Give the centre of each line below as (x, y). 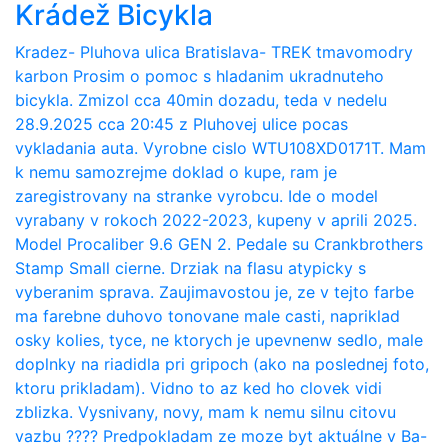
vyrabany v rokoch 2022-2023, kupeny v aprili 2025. (216, 220)
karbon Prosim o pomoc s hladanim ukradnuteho (199, 76)
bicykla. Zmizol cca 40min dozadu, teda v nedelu (201, 100)
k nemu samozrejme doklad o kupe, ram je (176, 172)
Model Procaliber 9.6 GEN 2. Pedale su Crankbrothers (219, 244)
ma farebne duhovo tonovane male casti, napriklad (207, 316)
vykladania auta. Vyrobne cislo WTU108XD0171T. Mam (220, 148)
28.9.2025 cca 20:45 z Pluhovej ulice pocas (181, 124)
